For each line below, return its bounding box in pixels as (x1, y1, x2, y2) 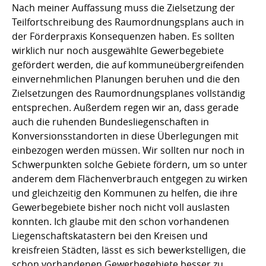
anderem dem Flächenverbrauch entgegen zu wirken (12, 172, 248, 185)
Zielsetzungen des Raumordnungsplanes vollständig (12, 86, 245, 100)
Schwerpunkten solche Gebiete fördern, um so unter (12, 157, 248, 171)
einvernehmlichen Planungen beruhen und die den (12, 72, 240, 85)
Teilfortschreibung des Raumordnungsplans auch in (12, 15, 244, 28)
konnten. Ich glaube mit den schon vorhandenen (12, 214, 229, 228)
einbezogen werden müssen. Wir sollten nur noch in (12, 143, 245, 157)
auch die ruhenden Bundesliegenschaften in (12, 115, 209, 128)
